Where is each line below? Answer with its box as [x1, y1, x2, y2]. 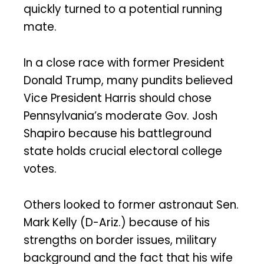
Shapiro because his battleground [24, 126, 212, 142]
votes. [24, 161, 57, 177]
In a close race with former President [24, 55, 225, 71]
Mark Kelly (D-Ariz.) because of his [24, 214, 210, 230]
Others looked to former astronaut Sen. [24, 196, 239, 213]
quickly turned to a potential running [24, 1, 222, 18]
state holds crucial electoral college [24, 143, 222, 160]
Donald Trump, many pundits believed [24, 72, 233, 89]
